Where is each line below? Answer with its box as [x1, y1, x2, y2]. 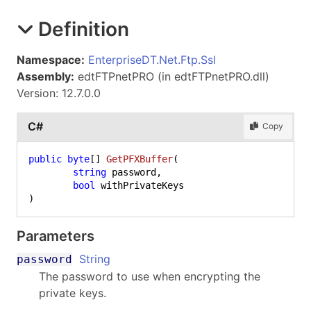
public [28, 153, 62, 165]
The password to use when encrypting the [39, 269, 260, 283]
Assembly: [17, 69, 74, 83]
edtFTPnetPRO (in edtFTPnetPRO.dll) [74, 69, 269, 83]
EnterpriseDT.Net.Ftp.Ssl [88, 52, 216, 67]
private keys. [39, 285, 106, 300]
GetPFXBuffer [106, 153, 173, 165]
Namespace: [17, 52, 85, 67]
